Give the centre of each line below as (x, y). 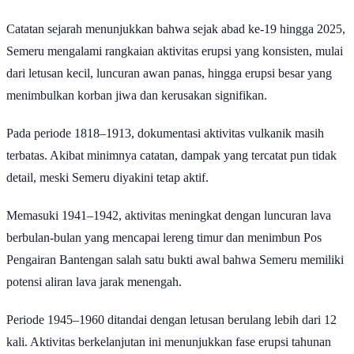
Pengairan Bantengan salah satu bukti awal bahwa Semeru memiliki (175, 260)
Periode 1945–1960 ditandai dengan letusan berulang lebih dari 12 (171, 320)
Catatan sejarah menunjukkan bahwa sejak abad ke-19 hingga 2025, (176, 29)
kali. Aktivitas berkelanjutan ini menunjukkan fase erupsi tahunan (169, 342)
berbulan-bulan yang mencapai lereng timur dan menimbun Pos (164, 238)
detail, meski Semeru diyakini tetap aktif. (109, 178)
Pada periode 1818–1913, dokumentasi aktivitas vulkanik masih (165, 134)
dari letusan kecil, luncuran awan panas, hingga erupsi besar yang (169, 73)
